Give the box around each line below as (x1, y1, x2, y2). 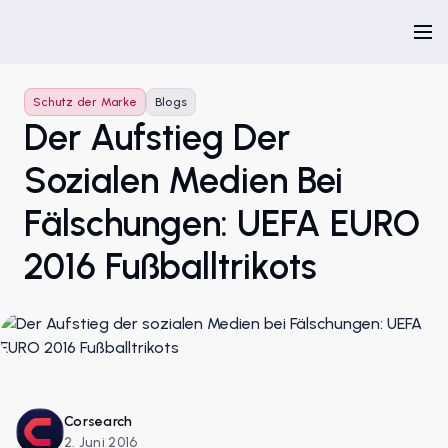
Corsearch (64, 413, 133, 430)
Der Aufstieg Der (24, 116, 290, 159)
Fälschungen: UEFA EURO (24, 202, 420, 245)
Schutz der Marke (33, 95, 137, 109)
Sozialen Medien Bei (24, 159, 343, 202)
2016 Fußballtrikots (24, 245, 317, 288)
